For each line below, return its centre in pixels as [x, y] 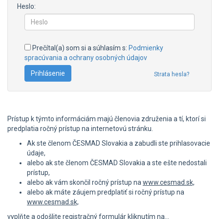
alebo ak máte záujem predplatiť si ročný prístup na [106, 192]
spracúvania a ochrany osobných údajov [86, 57]
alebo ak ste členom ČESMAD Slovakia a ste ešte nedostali [117, 163]
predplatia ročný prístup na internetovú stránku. [80, 128]
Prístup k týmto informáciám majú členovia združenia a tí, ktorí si [107, 119]
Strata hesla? [172, 74]
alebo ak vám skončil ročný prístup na [85, 182]
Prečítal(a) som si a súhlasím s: [80, 48]
